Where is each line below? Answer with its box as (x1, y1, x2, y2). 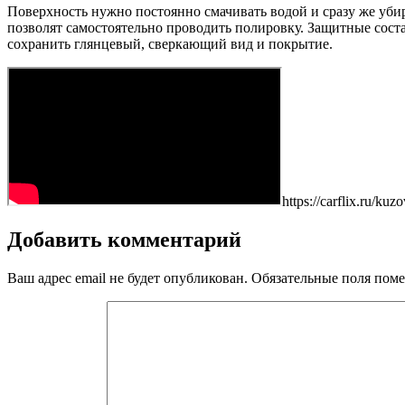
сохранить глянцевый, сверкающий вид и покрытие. (7, 35, 333, 52)
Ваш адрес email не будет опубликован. (7, 269, 248, 286)
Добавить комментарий (7, 227, 241, 251)
